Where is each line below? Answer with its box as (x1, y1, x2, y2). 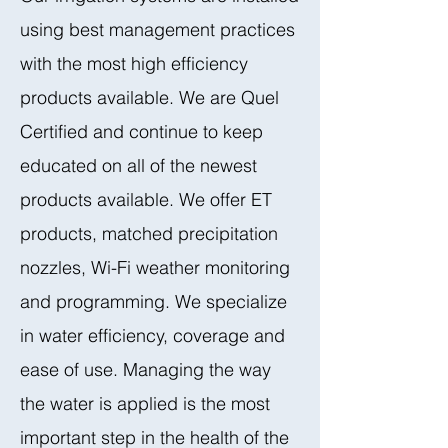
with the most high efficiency (20, 52, 248, 75)
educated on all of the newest (20, 154, 257, 177)
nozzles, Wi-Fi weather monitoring (20, 256, 290, 279)
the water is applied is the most (20, 392, 270, 415)
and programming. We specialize (20, 290, 287, 313)
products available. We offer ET (20, 188, 272, 211)
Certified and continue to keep (20, 120, 263, 143)
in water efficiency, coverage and (20, 324, 285, 347)
